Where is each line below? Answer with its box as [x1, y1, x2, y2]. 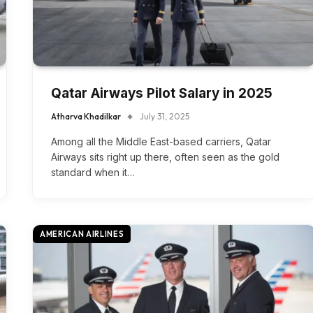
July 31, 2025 [140, 111, 189, 122]
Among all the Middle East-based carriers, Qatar [51, 136, 271, 147]
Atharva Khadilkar [51, 111, 121, 122]
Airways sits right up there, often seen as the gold [51, 151, 279, 163]
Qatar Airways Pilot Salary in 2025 [51, 85, 272, 101]
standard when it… [51, 166, 135, 178]
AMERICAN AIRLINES [40, 229, 124, 239]
